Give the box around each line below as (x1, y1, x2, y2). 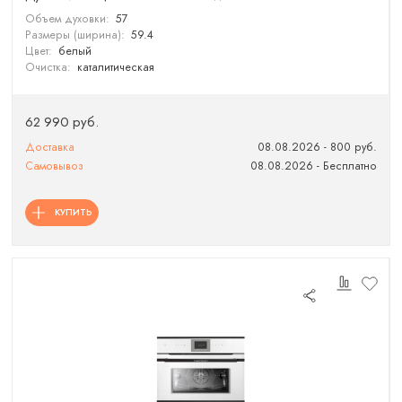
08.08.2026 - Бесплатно (249, 158, 377, 175)
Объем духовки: (25, 11, 110, 28)
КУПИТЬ (54, 205, 92, 219)
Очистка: (25, 59, 72, 76)
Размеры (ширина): (25, 27, 126, 44)
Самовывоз (25, 158, 84, 175)
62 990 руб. (25, 112, 100, 133)
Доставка (25, 139, 75, 155)
